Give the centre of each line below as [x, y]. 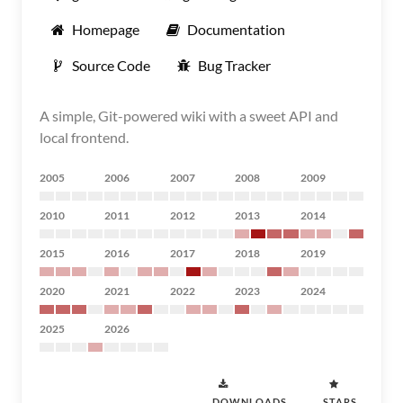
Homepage [106, 29]
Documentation [236, 29]
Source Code [111, 65]
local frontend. [84, 137]
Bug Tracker [234, 65]
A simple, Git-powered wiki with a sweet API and [189, 116]
